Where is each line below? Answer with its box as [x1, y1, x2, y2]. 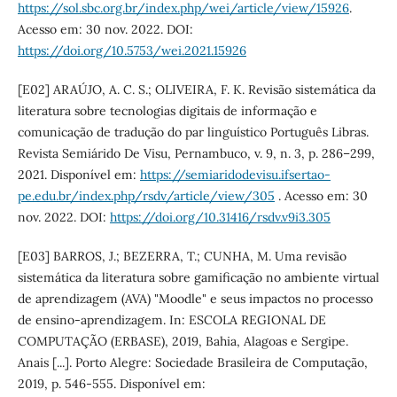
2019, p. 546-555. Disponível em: [17, 376, 206, 393]
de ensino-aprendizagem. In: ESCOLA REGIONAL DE [17, 312, 326, 329]
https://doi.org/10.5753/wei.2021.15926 [17, 43, 246, 59]
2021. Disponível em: [17, 167, 140, 183]
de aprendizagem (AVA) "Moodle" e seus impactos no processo [17, 291, 373, 307]
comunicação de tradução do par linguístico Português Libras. [17, 124, 369, 141]
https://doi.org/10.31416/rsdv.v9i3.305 [109, 209, 331, 226]
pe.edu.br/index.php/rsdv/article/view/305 [17, 188, 275, 205]
